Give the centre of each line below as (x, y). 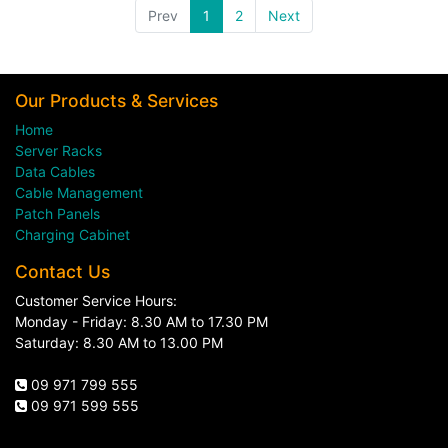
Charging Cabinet (72, 234)
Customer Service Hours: (96, 300)
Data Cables (55, 171)
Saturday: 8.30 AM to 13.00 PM (119, 342)
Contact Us (62, 271)
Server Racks (58, 150)
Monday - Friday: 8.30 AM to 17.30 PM (141, 321)
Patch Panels (57, 213)
